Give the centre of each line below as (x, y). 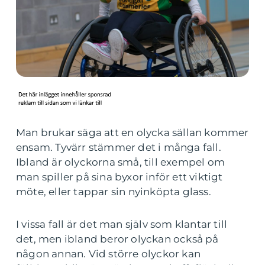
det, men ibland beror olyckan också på (117, 239)
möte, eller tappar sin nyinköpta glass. (115, 192)
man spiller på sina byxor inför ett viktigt (119, 177)
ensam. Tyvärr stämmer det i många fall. (119, 147)
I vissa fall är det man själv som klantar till (122, 224)
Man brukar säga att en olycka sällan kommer (132, 132)
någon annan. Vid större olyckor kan (109, 254)
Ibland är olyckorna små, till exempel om (121, 162)
